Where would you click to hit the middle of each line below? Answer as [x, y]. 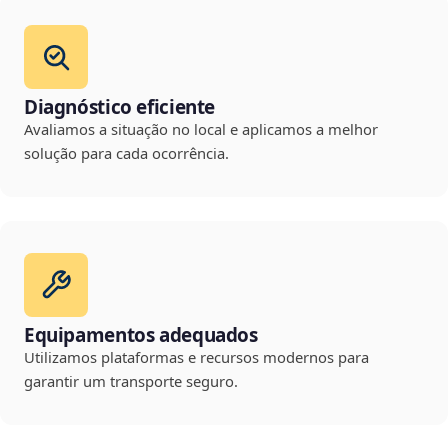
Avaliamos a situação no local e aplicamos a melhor [201, 129]
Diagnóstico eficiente [120, 107]
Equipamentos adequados [141, 335]
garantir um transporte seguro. [131, 381]
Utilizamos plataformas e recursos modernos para [196, 357]
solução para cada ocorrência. [126, 153]
